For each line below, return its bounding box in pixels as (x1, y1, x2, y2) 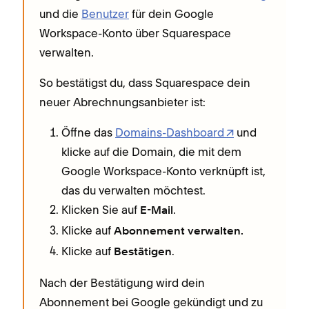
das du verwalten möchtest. (61, 183, 206, 197)
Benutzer (81, 6, 129, 21)
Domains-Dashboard (115, 125, 224, 139)
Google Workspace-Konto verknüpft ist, (61, 163, 266, 178)
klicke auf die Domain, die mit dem (61, 144, 241, 159)
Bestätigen (114, 246, 172, 258)
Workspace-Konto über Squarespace (39, 26, 231, 40)
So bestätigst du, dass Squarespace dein (39, 75, 250, 90)
